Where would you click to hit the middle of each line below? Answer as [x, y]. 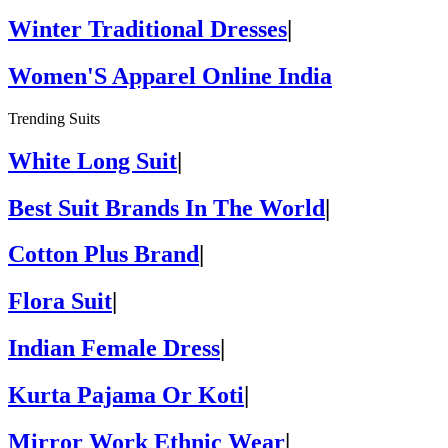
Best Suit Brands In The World [166, 207]
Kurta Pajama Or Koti [126, 395]
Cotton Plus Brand [103, 254]
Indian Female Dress [114, 348]
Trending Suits [54, 118]
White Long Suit [92, 160]
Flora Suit [60, 301]
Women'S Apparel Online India [170, 75]
